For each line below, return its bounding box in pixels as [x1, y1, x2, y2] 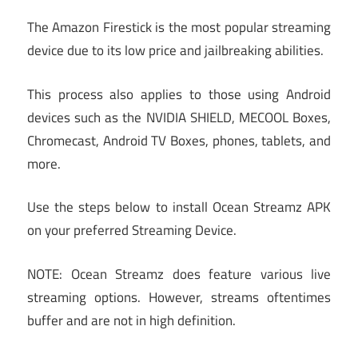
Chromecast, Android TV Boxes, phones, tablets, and [27, 129, 331, 151]
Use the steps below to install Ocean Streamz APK [27, 197, 331, 218]
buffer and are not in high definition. [27, 309, 236, 331]
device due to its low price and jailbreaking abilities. [27, 40, 324, 62]
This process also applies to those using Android [27, 83, 331, 105]
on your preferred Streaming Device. [27, 220, 237, 241]
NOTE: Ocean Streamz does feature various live [27, 263, 331, 284]
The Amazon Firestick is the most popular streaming [27, 17, 331, 38]
